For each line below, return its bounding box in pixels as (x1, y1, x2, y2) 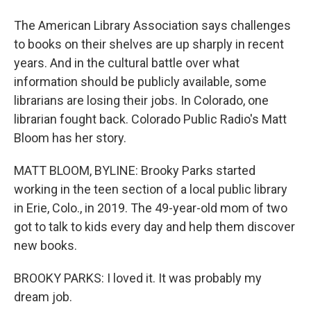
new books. (14, 238, 77, 253)
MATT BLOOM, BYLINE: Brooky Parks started (14, 163, 255, 178)
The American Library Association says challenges (14, 18, 291, 33)
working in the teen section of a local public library (14, 182, 287, 196)
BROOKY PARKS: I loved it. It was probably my (14, 271, 262, 285)
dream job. (14, 289, 72, 304)
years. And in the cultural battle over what (14, 56, 239, 70)
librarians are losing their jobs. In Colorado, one (14, 93, 269, 108)
